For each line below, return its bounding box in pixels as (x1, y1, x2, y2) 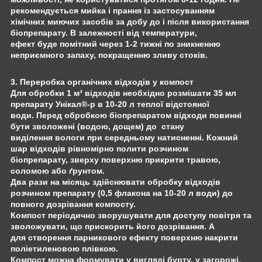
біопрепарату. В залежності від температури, (11, 27, 199, 37)
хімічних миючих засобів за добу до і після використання (11, 16, 249, 26)
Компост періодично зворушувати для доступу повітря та (11, 210, 251, 220)
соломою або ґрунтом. (11, 166, 105, 175)
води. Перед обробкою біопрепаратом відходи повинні (11, 110, 242, 120)
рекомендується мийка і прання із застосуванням (11, 5, 217, 15)
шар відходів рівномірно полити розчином (11, 143, 191, 153)
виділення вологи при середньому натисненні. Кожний (11, 132, 238, 142)
